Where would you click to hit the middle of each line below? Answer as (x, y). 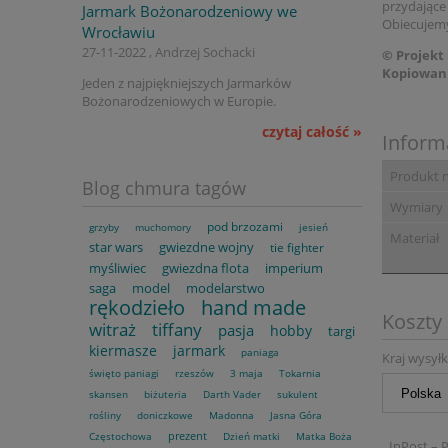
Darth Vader (231, 394)
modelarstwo (225, 288)
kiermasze (122, 351)
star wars (115, 247)
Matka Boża (323, 436)
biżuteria (165, 394)
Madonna (231, 415)
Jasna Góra (295, 415)
